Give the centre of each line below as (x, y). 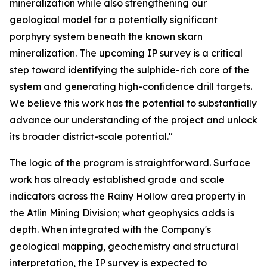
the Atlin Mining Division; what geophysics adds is (122, 213)
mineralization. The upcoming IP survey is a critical (126, 53)
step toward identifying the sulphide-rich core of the (129, 70)
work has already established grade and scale (117, 179)
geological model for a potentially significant (114, 20)
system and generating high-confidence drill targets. (131, 86)
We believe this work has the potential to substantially (133, 103)
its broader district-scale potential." (91, 136)
